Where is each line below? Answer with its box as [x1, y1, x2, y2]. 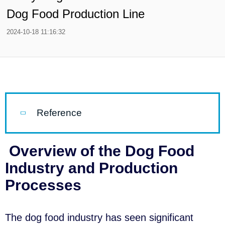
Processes [5, 177, 81, 193]
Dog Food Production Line [7, 7, 145, 21]
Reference [37, 107, 82, 118]
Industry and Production [5, 160, 178, 176]
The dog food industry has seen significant [5, 212, 193, 223]
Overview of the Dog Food [5, 143, 194, 159]
